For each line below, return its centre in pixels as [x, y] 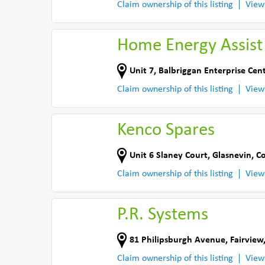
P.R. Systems [163, 215]
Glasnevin [232, 155]
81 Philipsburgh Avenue [177, 240]
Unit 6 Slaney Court [169, 155]
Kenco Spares [166, 130]
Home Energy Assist [190, 46]
